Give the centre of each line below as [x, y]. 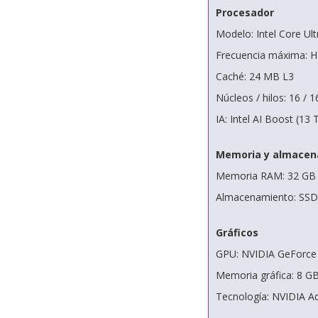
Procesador [245, 13]
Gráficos [237, 233]
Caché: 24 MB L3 [254, 77]
